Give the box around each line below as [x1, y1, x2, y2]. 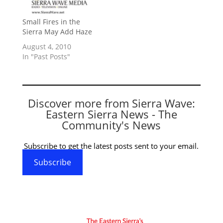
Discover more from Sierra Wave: [27, 96, 195, 111]
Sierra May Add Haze [22, 27, 92, 37]
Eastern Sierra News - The [45, 107, 177, 122]
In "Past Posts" [22, 52, 70, 62]
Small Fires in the [22, 17, 80, 27]
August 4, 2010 [22, 42, 71, 52]
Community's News [62, 117, 161, 133]
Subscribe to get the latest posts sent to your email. [24, 141, 199, 151]
